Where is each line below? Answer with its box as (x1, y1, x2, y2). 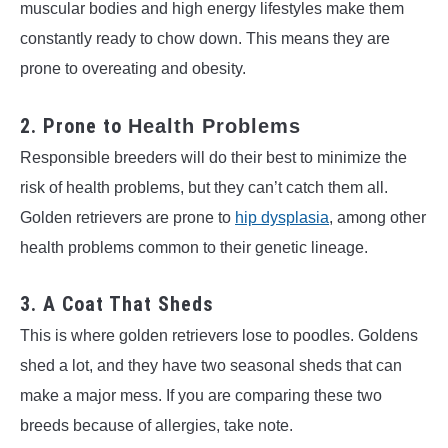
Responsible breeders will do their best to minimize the (20, 148, 407, 166)
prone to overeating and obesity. (20, 60, 246, 78)
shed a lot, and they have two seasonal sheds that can (20, 357, 402, 375)
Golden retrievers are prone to (20, 208, 235, 226)
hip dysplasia (235, 208, 329, 226)
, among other (329, 208, 426, 226)
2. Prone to (20, 113, 128, 138)
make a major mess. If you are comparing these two (20, 387, 382, 405)
